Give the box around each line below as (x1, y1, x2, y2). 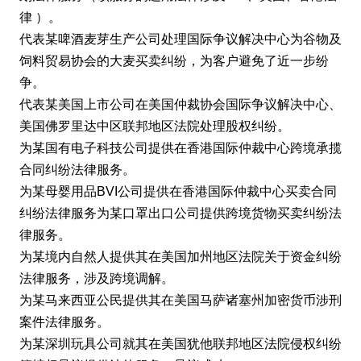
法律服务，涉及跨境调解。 (19, 272, 174, 286)
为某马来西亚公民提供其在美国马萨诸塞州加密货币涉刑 (19, 293, 342, 308)
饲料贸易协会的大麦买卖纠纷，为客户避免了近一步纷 (19, 54, 329, 68)
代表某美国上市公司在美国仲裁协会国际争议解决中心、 (19, 98, 342, 112)
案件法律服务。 (19, 315, 110, 330)
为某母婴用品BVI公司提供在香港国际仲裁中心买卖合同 (19, 185, 337, 199)
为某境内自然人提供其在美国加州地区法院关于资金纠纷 (19, 250, 342, 264)
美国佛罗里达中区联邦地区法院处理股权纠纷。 (19, 119, 290, 134)
